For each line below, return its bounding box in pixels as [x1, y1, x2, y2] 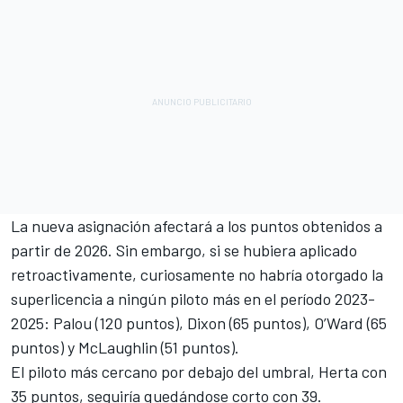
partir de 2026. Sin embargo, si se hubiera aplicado [11, 239, 357, 260]
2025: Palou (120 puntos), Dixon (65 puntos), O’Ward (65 [11, 312, 387, 333]
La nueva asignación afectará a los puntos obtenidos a [11, 215, 382, 236]
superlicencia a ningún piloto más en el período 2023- [11, 288, 375, 309]
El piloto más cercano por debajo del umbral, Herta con [11, 361, 387, 381]
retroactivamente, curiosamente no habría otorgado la [11, 264, 383, 284]
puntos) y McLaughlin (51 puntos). [11, 336, 239, 357]
